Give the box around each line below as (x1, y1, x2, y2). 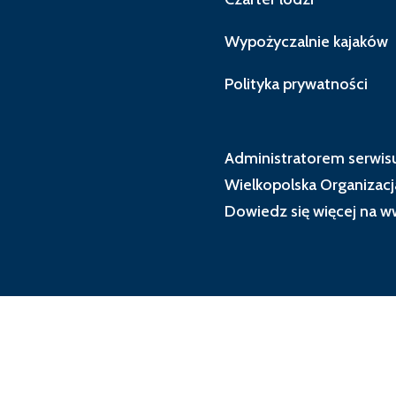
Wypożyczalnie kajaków (224, 32, 388, 52)
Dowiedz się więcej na (224, 202, 380, 222)
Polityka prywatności (224, 74, 368, 95)
